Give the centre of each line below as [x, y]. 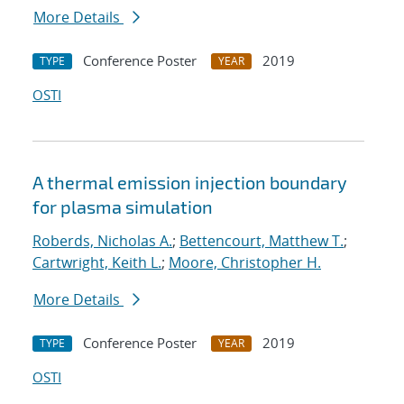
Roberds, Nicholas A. [102, 241]
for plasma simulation [123, 207]
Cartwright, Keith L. [97, 263]
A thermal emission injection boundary [190, 183]
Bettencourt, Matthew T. [262, 241]
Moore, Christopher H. [245, 263]
